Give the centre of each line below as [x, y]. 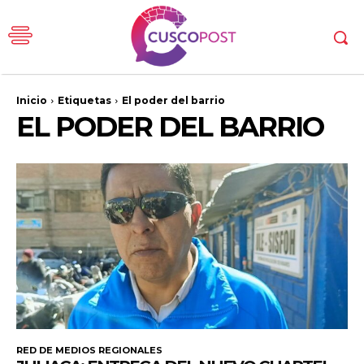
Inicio [32, 101]
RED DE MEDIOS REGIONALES [89, 351]
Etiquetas [84, 101]
